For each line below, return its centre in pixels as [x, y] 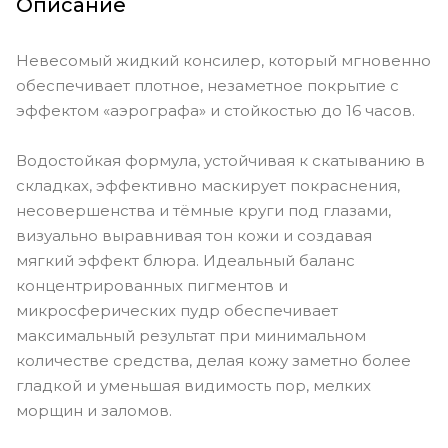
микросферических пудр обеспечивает [177, 310]
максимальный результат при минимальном [191, 335]
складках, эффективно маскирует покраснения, [208, 185]
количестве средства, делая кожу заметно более [213, 360]
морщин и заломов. [94, 410]
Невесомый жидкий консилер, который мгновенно [223, 60]
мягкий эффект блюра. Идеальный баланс [185, 260]
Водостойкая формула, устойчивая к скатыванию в [220, 160]
